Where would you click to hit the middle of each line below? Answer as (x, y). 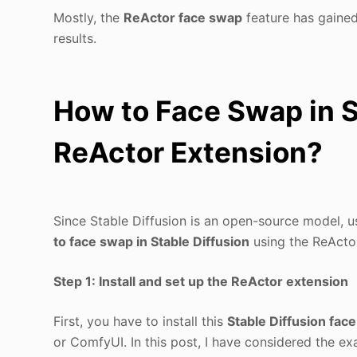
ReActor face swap (183, 17)
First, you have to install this (141, 321)
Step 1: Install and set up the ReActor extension (201, 281)
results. (75, 38)
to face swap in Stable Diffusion (152, 241)
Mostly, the (89, 17)
